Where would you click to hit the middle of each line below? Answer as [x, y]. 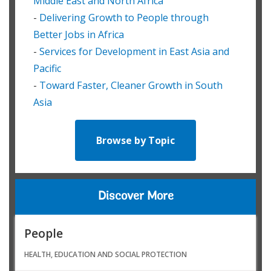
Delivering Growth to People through [124, 17]
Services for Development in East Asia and [134, 51]
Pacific [47, 68]
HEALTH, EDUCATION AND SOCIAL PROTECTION [106, 254]
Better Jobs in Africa [79, 34]
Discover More [135, 197]
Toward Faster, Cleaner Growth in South [131, 85]
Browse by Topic [135, 140]
